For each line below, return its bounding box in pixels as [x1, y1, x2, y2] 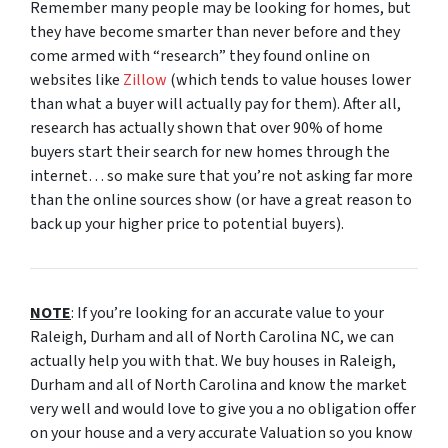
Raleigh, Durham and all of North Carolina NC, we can [30, 325, 394, 348]
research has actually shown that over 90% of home [30, 116, 383, 139]
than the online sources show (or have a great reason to [30, 188, 412, 211]
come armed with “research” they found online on [30, 44, 370, 67]
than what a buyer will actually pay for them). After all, [30, 92, 401, 115]
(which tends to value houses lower [167, 68, 411, 91]
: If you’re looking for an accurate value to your [71, 301, 384, 324]
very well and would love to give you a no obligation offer [30, 397, 416, 420]
